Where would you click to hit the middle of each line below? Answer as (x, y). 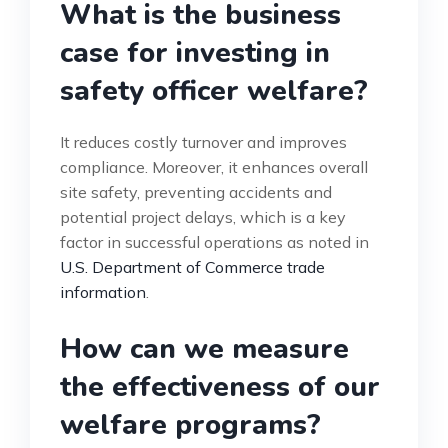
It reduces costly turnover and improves (203, 142)
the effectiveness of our (220, 387)
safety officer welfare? (214, 91)
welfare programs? (190, 425)
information (103, 292)
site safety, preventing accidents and (196, 192)
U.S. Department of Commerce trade (192, 267)
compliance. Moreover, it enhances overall (214, 167)
